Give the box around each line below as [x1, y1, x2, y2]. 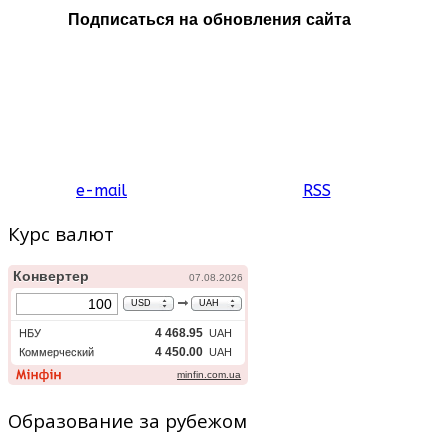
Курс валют [8, 221, 114, 247]
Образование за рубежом [8, 407, 247, 433]
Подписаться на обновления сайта [67, 9, 351, 29]
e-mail [76, 180, 127, 200]
